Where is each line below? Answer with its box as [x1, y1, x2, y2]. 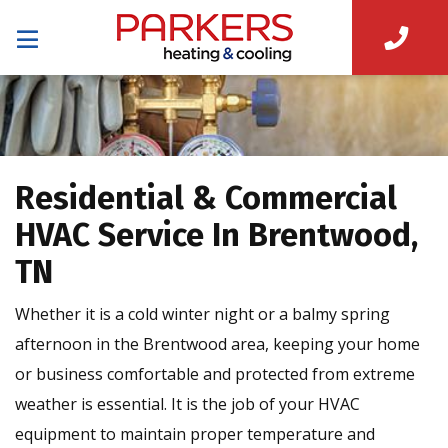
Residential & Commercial [15, 179, 397, 218]
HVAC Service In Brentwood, [15, 216, 418, 255]
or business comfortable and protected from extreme [15, 363, 415, 386]
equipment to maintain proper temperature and [15, 423, 375, 446]
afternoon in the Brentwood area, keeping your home [15, 333, 420, 356]
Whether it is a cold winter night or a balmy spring [15, 303, 390, 326]
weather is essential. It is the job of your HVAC [15, 393, 360, 416]
